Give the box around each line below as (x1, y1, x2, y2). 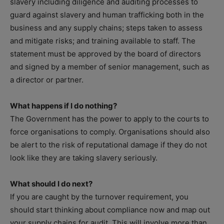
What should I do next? (10, 178, 92, 188)
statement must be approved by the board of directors (10, 48, 201, 58)
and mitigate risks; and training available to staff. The (10, 35, 195, 45)
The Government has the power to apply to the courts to (10, 113, 209, 123)
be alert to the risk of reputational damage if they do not (10, 139, 207, 149)
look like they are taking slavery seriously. (10, 152, 157, 162)
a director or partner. (10, 74, 83, 84)
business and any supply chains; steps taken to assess (10, 22, 202, 32)
